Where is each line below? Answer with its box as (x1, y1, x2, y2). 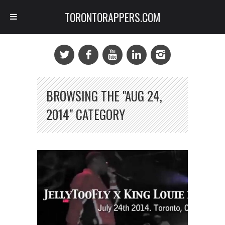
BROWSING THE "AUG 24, (46, 86, 162, 105)
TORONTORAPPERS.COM (64, 9, 161, 25)
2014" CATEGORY (46, 105, 125, 124)
